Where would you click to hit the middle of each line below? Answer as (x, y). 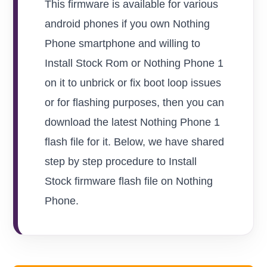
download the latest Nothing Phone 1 (133, 122)
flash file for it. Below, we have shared (135, 142)
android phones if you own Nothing (128, 24)
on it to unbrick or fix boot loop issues (133, 83)
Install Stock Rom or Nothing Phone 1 (134, 63)
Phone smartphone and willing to (123, 43)
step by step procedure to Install (121, 161)
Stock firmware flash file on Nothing (129, 181)
